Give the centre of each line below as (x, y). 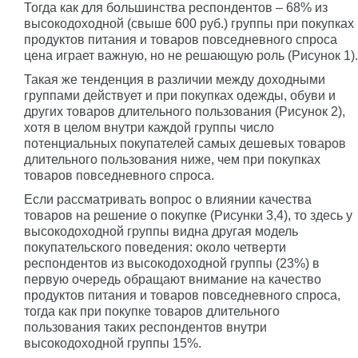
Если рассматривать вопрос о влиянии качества (168, 199)
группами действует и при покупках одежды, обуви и (180, 95)
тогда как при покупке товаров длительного (152, 311)
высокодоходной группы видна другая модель (161, 231)
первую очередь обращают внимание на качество (173, 279)
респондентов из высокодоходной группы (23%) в (172, 263)
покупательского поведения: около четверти (155, 247)
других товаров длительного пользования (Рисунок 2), (185, 111)
